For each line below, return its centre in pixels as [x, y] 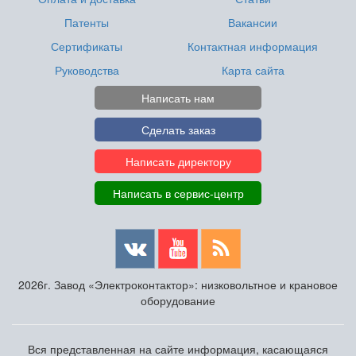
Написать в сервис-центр [178, 193]
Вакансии [253, 22]
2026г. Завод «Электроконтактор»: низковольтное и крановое [178, 284]
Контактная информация [253, 46]
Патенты [87, 22]
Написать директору [178, 161]
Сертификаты [87, 46]
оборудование [178, 300]
